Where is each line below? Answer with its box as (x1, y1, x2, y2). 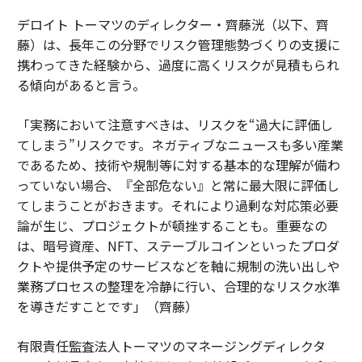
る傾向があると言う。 (16, 75, 145, 95)
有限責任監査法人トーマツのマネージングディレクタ (16, 336, 326, 356)
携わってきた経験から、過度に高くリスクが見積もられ (16, 55, 339, 75)
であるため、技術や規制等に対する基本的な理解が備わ (16, 155, 340, 175)
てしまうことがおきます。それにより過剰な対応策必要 (16, 196, 339, 216)
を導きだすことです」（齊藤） (16, 297, 198, 317)
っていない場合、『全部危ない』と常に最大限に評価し (16, 175, 339, 196)
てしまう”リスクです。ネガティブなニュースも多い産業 (16, 135, 343, 155)
